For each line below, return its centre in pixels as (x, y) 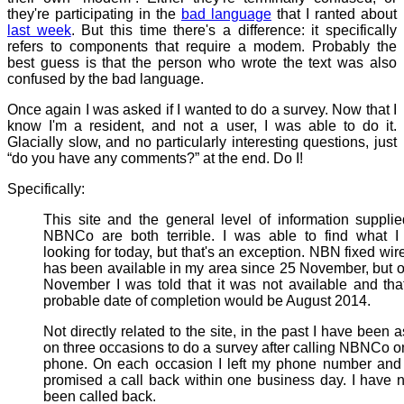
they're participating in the (94, 14)
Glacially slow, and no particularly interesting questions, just (202, 142)
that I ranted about (334, 14)
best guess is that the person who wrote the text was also (202, 63)
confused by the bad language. (106, 79)
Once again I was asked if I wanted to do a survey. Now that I (202, 110)
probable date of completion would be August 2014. (207, 301)
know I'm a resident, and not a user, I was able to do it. (202, 126)
